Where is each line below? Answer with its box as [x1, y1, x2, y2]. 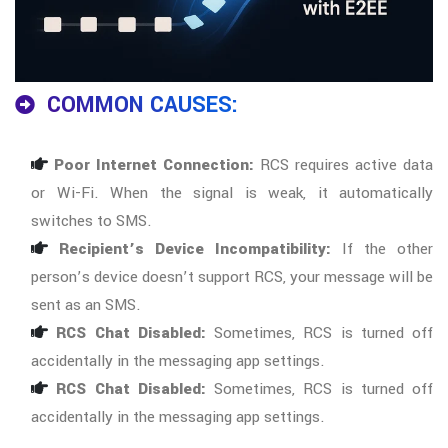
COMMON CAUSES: [47, 89, 238, 122]
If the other [331, 238, 433, 261]
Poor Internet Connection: [54, 154, 254, 177]
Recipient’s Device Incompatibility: [59, 238, 331, 261]
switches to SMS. [31, 210, 152, 233]
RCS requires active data [254, 154, 433, 177]
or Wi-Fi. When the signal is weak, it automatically [31, 182, 433, 205]
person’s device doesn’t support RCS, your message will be [31, 266, 433, 289]
